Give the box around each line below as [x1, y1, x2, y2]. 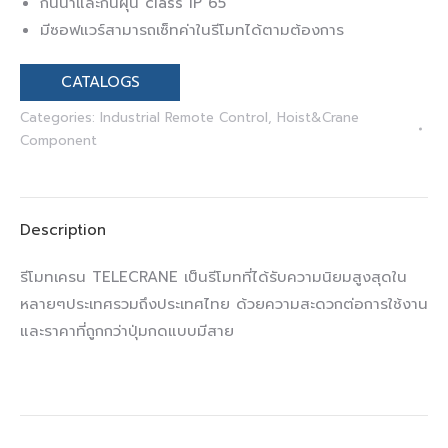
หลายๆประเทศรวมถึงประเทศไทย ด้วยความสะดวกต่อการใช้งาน [20, 293, 428, 315]
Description [20, 219, 106, 241]
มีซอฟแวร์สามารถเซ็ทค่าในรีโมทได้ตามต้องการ [40, 19, 344, 41]
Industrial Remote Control [100, 108, 268, 127]
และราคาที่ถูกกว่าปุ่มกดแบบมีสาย [20, 320, 234, 342]
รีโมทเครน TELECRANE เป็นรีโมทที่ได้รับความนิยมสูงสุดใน [20, 266, 407, 288]
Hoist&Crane [277, 108, 359, 127]
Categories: [20, 108, 100, 127]
